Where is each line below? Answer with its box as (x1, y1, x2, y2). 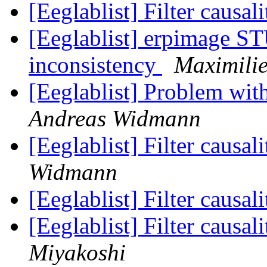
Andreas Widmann (29, 105, 201, 132)
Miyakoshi (29, 240, 126, 266)
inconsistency (29, 52, 162, 78)
